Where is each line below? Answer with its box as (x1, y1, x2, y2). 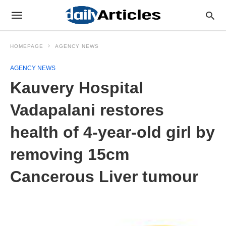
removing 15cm (10, 145, 129, 163)
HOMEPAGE (10, 43, 43, 49)
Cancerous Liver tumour (10, 167, 198, 186)
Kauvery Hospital (10, 79, 143, 97)
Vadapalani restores (10, 101, 164, 119)
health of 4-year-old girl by (10, 123, 215, 141)
